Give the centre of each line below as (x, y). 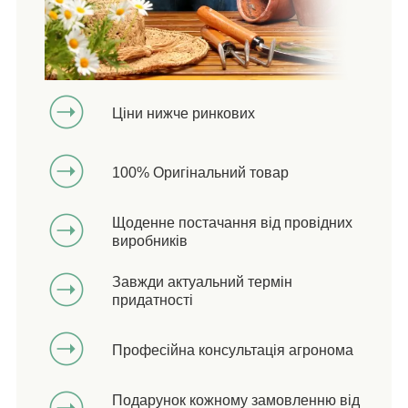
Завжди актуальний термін (202, 281)
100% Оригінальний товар (200, 172)
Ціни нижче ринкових (184, 113)
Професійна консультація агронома (233, 350)
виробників (150, 240)
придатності (153, 300)
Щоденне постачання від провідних (232, 222)
